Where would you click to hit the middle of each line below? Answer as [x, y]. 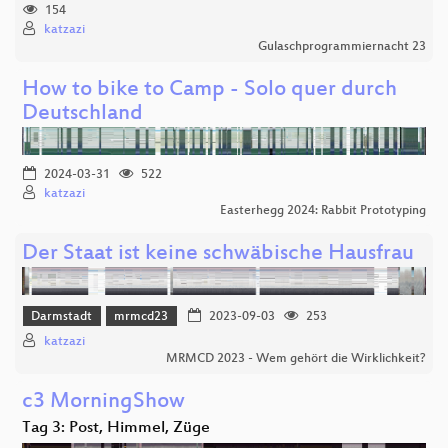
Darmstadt [62, 317]
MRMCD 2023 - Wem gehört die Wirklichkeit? [296, 358]
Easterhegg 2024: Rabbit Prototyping [323, 211]
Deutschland [82, 115]
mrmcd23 [141, 317]
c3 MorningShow [103, 402]
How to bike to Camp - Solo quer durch [209, 91]
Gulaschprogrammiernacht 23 [342, 47]
